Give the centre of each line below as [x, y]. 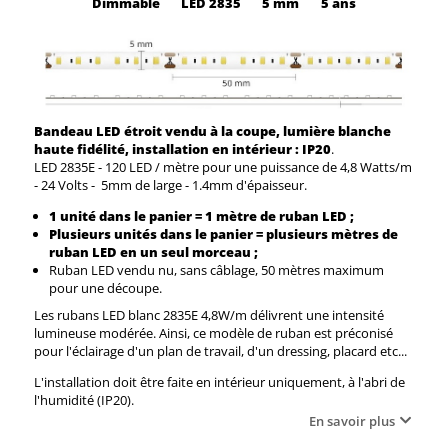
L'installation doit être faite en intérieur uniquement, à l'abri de [219, 381]
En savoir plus [352, 420]
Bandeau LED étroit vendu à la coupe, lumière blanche [212, 130]
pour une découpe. [105, 287]
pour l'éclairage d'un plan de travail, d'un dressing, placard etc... [220, 350]
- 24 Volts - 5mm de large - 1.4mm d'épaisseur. [170, 184]
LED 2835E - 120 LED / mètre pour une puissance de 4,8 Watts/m [223, 166]
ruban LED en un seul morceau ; [153, 251]
